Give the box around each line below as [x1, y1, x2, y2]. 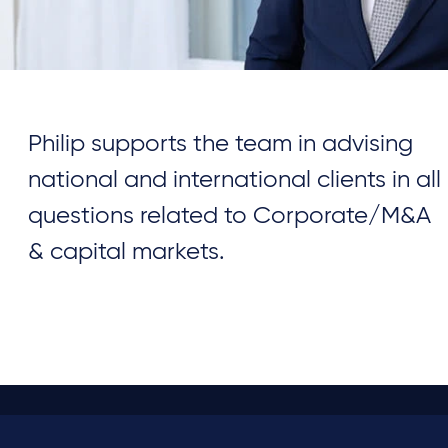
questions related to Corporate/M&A [28, 204, 432, 229]
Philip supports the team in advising [28, 132, 414, 157]
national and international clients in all [28, 168, 442, 193]
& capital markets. [28, 240, 226, 265]
